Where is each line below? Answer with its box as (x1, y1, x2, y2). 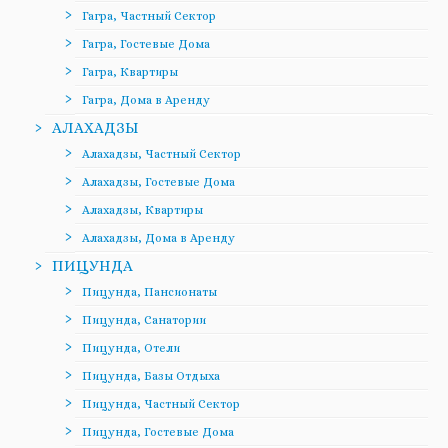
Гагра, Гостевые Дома (82, 37, 210, 52)
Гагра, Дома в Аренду (82, 93, 210, 108)
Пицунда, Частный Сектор (82, 397, 240, 412)
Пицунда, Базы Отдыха (82, 369, 220, 384)
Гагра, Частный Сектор (82, 9, 216, 24)
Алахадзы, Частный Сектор (82, 147, 241, 162)
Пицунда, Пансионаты (82, 285, 217, 300)
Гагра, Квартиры (82, 65, 178, 80)
